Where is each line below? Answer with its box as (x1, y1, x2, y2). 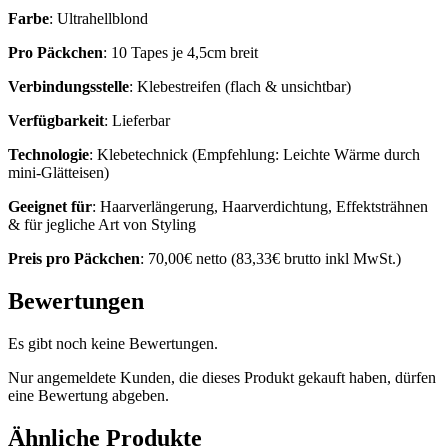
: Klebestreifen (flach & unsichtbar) (129, 78, 351, 96)
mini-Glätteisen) (8, 164, 109, 182)
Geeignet (8, 198, 67, 216)
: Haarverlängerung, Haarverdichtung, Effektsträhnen (92, 198, 428, 216)
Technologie (8, 146, 89, 164)
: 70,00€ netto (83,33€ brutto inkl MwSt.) (140, 250, 401, 268)
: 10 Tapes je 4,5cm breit (103, 44, 258, 62)
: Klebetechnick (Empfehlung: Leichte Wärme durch (89, 146, 420, 164)
